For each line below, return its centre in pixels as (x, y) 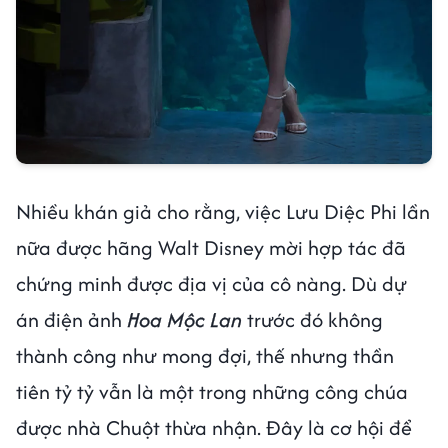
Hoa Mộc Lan (184, 320)
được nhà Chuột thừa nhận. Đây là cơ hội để (214, 428)
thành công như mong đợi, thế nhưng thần (205, 356)
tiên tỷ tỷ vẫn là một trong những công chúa (212, 392)
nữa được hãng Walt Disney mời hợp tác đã (211, 248)
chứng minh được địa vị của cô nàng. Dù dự (211, 284)
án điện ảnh (71, 320)
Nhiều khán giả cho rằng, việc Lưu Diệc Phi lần (223, 212)
